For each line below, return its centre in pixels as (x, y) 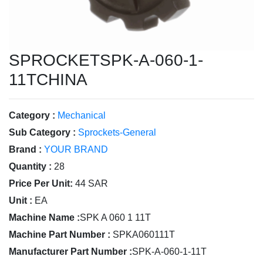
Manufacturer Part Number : (70, 252)
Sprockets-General (117, 132)
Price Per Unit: (41, 183)
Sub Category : (42, 132)
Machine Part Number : (60, 235)
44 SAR (92, 183)
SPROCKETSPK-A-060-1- (106, 60)
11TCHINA (48, 80)
